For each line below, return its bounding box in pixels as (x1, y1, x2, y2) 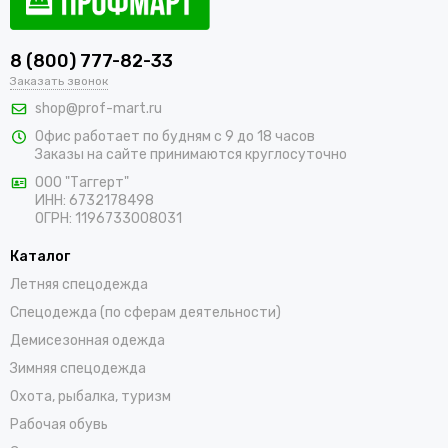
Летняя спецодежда (10, 275, 148, 293)
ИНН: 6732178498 (35, 191, 154, 209)
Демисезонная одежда (10, 331, 165, 349)
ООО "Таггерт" (35, 173, 129, 191)
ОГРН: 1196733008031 (35, 209, 182, 227)
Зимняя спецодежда (10, 359, 146, 377)
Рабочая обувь (10, 415, 108, 433)
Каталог (10, 247, 70, 265)
